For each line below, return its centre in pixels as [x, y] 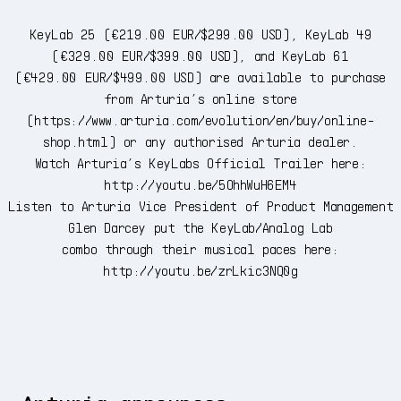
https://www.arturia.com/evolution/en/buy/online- [205, 119]
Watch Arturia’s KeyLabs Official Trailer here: [200, 162]
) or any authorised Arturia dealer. [233, 141]
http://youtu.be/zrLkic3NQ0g [200, 269]
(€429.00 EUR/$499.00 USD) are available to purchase [200, 76]
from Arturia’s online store [200, 98]
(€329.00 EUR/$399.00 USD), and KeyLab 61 [200, 55]
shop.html [76, 141]
